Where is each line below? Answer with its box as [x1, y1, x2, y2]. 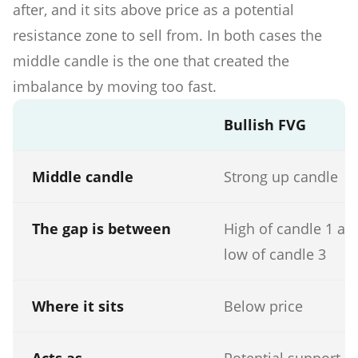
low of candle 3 [224, 244, 326, 264]
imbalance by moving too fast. [13, 76, 217, 96]
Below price [224, 296, 303, 316]
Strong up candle [224, 166, 338, 186]
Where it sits [32, 296, 124, 316]
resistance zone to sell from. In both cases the [13, 25, 322, 45]
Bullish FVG [224, 114, 306, 134]
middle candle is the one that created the [13, 50, 289, 70]
